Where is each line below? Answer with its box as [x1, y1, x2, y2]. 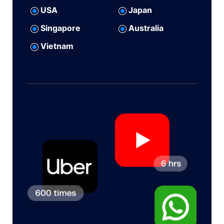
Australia [126, 23, 164, 33]
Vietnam [38, 41, 74, 51]
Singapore [38, 23, 81, 33]
